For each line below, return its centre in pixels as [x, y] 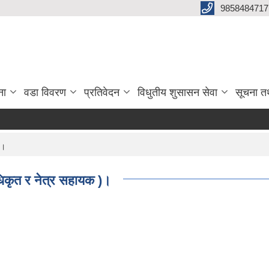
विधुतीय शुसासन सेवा [177, 92]
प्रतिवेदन [102, 92]
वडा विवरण [45, 92]
